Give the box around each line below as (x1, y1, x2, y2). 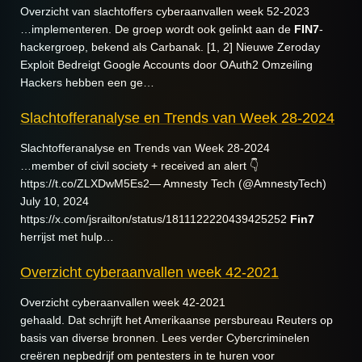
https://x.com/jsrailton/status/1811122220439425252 (20, 213, 290, 225)
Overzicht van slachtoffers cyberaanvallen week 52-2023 (20, 5, 309, 18)
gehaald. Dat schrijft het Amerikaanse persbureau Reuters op (20, 314, 333, 326)
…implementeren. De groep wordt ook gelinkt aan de (20, 23, 294, 36)
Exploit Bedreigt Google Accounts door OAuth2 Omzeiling (20, 58, 313, 71)
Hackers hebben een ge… (20, 76, 154, 89)
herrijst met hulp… (20, 230, 114, 243)
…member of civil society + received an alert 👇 (20, 159, 259, 172)
